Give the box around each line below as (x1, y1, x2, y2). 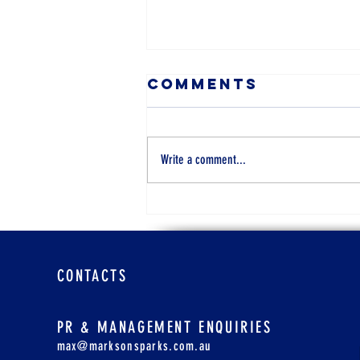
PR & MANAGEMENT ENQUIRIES (56, 317, 272, 337)
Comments (147, 75, 258, 94)
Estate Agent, (166, 219, 335, 239)
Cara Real (166, 198, 290, 219)
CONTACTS (56, 266, 128, 286)
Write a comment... (161, 152, 246, 168)
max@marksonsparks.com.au (56, 338, 212, 354)
